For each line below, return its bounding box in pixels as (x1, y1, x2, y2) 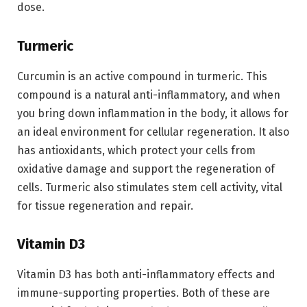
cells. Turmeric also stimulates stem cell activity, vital (17, 180, 282, 194)
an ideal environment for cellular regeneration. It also (17, 125, 289, 138)
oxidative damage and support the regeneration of (17, 162, 275, 175)
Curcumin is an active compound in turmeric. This (17, 69, 267, 83)
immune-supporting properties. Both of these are (17, 286, 270, 299)
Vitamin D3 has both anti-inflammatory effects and (17, 267, 275, 281)
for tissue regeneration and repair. (17, 199, 193, 212)
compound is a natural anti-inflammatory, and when (17, 88, 280, 101)
